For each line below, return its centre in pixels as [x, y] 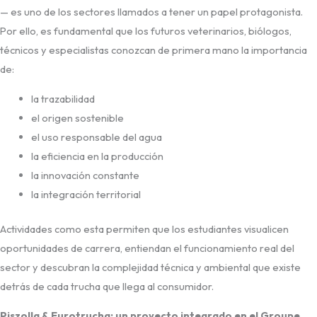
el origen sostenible [77, 117]
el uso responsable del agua [96, 137]
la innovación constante [85, 175]
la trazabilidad [63, 98]
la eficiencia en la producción [97, 156]
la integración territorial [86, 194]
